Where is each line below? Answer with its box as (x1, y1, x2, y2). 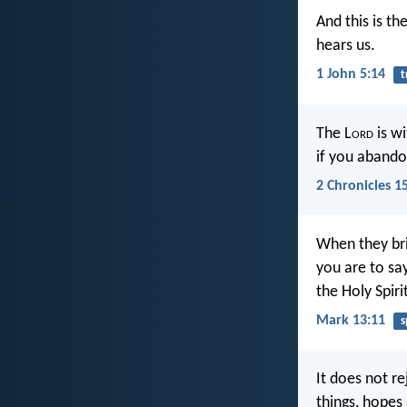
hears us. (316, 37, 375, 55)
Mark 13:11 (316, 313, 385, 329)
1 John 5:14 (316, 67, 385, 83)
